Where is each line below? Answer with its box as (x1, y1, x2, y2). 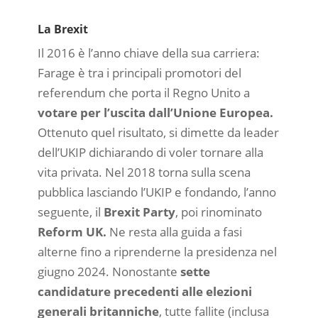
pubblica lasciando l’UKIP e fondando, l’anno (37, 184, 276, 201)
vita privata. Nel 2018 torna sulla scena (37, 164, 251, 181)
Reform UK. (37, 224, 106, 241)
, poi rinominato (175, 204, 262, 221)
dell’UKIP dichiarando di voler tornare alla (37, 144, 263, 161)
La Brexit (37, 21, 88, 37)
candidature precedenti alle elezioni (37, 283, 252, 300)
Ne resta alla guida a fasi (106, 224, 242, 241)
